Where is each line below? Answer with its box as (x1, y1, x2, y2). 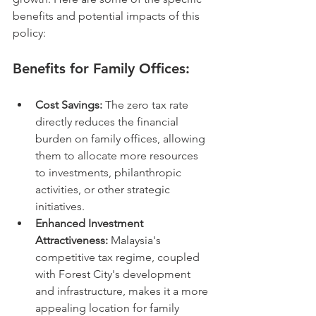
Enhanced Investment (35, 217, 146, 230)
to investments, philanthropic (35, 166, 184, 179)
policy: (13, 26, 46, 39)
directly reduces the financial (35, 115, 181, 128)
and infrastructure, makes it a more (35, 284, 211, 298)
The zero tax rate (102, 98, 191, 111)
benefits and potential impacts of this (13, 9, 202, 23)
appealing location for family (35, 301, 182, 315)
